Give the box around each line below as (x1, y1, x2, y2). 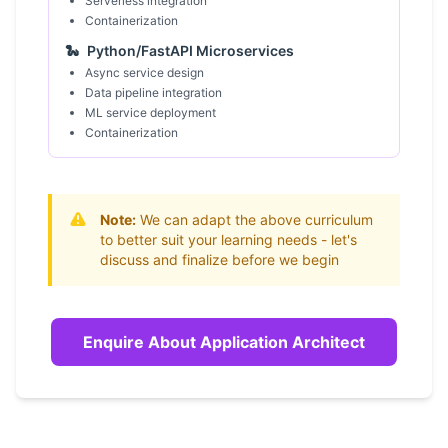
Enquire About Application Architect (83, 332, 365, 352)
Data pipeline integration (85, 85, 222, 100)
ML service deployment (85, 105, 216, 120)
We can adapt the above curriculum (136, 211, 373, 228)
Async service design (85, 65, 204, 80)
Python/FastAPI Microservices (87, 42, 294, 59)
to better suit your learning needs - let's (100, 231, 357, 248)
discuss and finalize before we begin (100, 251, 339, 268)
